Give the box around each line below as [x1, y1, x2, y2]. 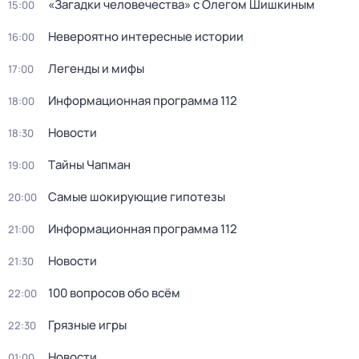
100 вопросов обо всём [48, 284, 180, 301]
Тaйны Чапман [48, 156, 131, 173]
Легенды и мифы [48, 60, 144, 77]
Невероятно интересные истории [48, 28, 244, 45]
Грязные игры [48, 317, 127, 333]
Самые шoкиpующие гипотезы [48, 188, 225, 205]
